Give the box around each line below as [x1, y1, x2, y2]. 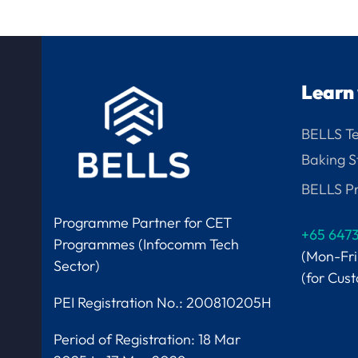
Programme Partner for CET [54, 213, 233, 232]
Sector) [54, 256, 101, 275]
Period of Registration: [54, 329, 199, 348]
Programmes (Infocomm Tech [54, 234, 240, 253]
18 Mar [198, 329, 241, 348]
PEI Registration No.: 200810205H [54, 292, 272, 312]
